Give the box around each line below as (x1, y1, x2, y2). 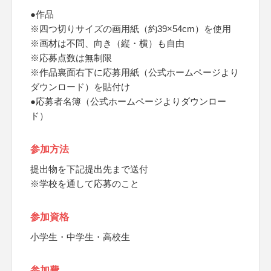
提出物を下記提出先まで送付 (30, 164, 148, 174)
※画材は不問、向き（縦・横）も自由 (30, 38, 184, 48)
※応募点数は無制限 (30, 53, 112, 63)
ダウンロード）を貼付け (30, 82, 130, 92)
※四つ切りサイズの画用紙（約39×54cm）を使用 (30, 24, 231, 34)
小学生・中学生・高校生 (30, 232, 130, 242)
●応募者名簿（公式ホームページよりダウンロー (30, 96, 226, 106)
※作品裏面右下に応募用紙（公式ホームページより (30, 67, 239, 77)
